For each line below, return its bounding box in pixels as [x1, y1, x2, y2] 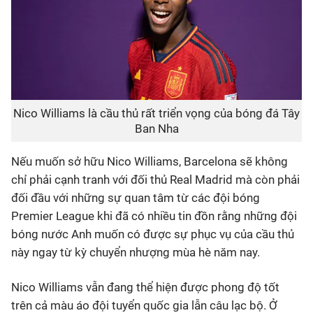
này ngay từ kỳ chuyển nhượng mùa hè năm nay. [11, 245, 260, 259]
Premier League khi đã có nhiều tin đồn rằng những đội [11, 209, 297, 223]
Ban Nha [134, 122, 179, 136]
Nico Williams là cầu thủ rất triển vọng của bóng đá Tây [13, 106, 300, 120]
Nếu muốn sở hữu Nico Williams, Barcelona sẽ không [11, 154, 288, 168]
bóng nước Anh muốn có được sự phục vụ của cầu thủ [11, 227, 294, 241]
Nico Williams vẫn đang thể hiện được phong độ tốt [11, 280, 279, 294]
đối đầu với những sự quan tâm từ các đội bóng [11, 191, 260, 205]
